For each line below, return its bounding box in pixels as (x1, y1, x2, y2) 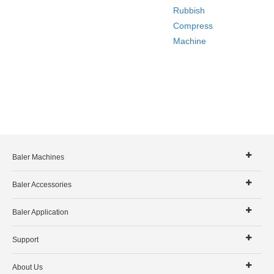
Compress (173, 20, 213, 31)
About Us (12, 262, 43, 272)
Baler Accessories (12, 180, 72, 189)
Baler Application (12, 207, 68, 217)
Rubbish (173, 5, 206, 15)
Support (12, 235, 39, 244)
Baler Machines (12, 152, 64, 161)
